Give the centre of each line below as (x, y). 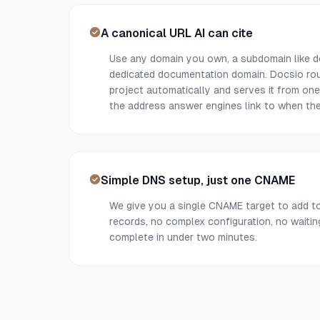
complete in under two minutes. (183, 237)
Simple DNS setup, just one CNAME (198, 180)
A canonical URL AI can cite (177, 33)
